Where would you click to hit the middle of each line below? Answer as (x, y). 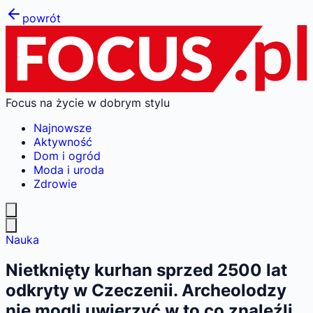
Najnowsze (63, 128)
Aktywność (63, 141)
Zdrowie (55, 183)
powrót (42, 18)
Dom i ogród (67, 155)
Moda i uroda (69, 169)
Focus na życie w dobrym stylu (88, 102)
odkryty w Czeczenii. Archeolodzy (146, 291)
